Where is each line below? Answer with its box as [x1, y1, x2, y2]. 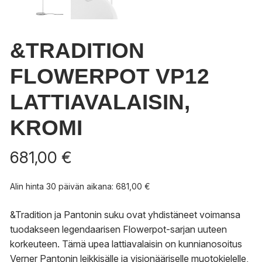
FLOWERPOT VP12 [10, 64, 209, 89]
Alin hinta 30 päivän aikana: [10, 181, 116, 192]
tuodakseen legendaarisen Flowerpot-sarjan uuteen [10, 223, 227, 236]
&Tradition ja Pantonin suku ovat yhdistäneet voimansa [10, 209, 240, 221]
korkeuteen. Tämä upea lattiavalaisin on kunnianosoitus [10, 238, 242, 250]
